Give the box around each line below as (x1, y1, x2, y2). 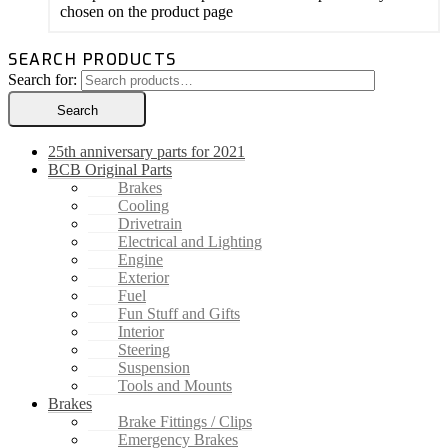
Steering (118, 341, 170, 359)
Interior (118, 323, 164, 341)
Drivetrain (118, 215, 182, 233)
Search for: (8, 71, 77, 89)
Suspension (118, 359, 190, 377)
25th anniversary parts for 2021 (48, 143, 245, 161)
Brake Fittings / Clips (118, 413, 252, 431)
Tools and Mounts (118, 377, 232, 395)
